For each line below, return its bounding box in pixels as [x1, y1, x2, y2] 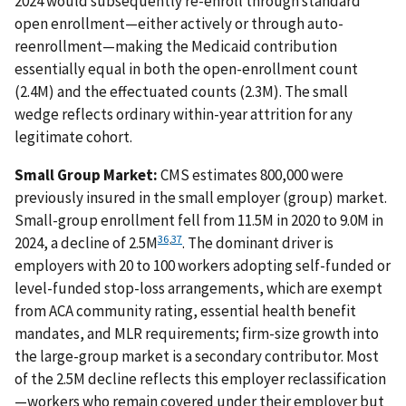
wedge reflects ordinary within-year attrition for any [14, 103, 353, 124]
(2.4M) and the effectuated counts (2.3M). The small [14, 81, 348, 101]
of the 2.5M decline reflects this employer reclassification [14, 368, 386, 389]
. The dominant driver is [182, 232, 333, 253]
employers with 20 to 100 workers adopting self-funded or [14, 255, 391, 275]
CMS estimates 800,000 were [158, 164, 343, 185]
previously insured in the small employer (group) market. [14, 187, 387, 208]
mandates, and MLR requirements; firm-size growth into [14, 323, 379, 343]
